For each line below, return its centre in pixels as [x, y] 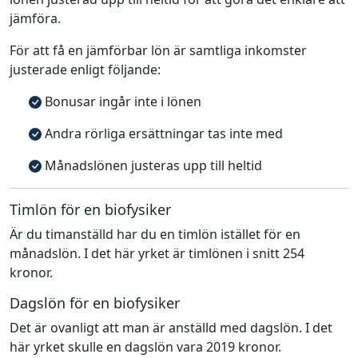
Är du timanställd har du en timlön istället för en [155, 234]
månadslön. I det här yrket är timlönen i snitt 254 [157, 253]
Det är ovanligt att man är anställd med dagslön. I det [171, 327]
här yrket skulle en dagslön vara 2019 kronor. [145, 346]
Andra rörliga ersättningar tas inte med [162, 133]
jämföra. [35, 18]
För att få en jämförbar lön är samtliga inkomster [158, 50]
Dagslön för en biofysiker [95, 302]
